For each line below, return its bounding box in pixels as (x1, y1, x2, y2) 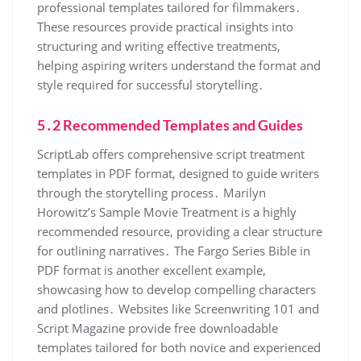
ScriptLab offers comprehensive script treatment (37, 145, 305, 162)
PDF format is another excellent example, (37, 261, 266, 278)
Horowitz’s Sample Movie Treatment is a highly (37, 203, 297, 220)
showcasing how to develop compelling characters (37, 280, 316, 297)
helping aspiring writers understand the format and (37, 56, 321, 73)
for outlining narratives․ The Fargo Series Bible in (37, 242, 310, 259)
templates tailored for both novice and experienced (37, 338, 321, 355)
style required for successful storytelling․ (37, 76, 264, 93)
